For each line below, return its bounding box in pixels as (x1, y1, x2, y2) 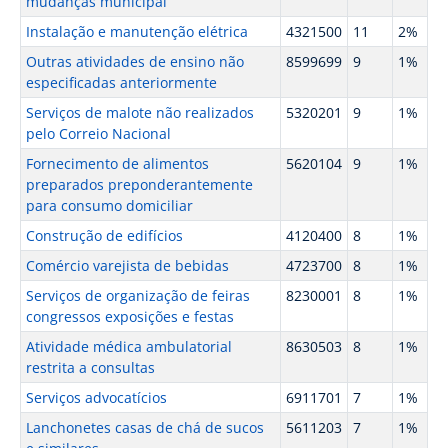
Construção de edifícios (25, 226, 183, 245)
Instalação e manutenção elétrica (25, 22, 248, 41)
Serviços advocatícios (25, 388, 167, 407)
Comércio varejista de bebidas (25, 256, 229, 275)
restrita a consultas (25, 358, 155, 377)
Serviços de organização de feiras (25, 286, 250, 305)
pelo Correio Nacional (25, 124, 171, 143)
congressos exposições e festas (25, 307, 234, 326)
